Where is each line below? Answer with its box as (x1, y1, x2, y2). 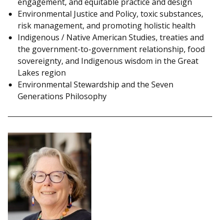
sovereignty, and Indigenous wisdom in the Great (18, 55, 198, 66)
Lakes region (18, 67, 66, 78)
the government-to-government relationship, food (18, 43, 205, 55)
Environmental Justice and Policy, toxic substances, (18, 8, 203, 19)
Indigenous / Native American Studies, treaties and (18, 31, 204, 43)
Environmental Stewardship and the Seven (18, 79, 173, 90)
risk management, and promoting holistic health (18, 20, 195, 31)
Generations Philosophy (18, 90, 107, 102)
